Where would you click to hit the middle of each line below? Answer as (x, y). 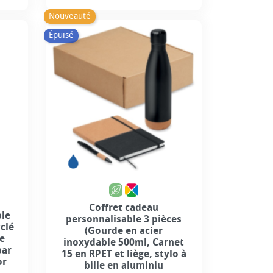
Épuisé (61, 35)
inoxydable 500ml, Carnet (124, 242)
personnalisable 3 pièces (124, 219)
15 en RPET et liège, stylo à (124, 253)
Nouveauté (69, 16)
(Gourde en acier (124, 230)
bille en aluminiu (124, 265)
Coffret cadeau (124, 207)
